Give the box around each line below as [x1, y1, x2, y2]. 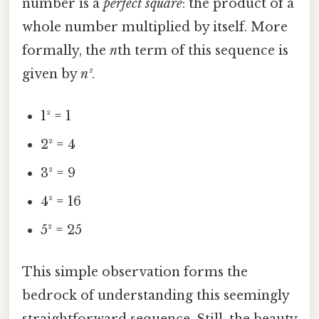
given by [22, 66, 80, 82]
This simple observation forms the [22, 264, 248, 281]
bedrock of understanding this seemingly [22, 288, 289, 304]
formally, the [22, 42, 110, 58]
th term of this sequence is [117, 42, 288, 58]
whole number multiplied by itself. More [22, 19, 288, 35]
